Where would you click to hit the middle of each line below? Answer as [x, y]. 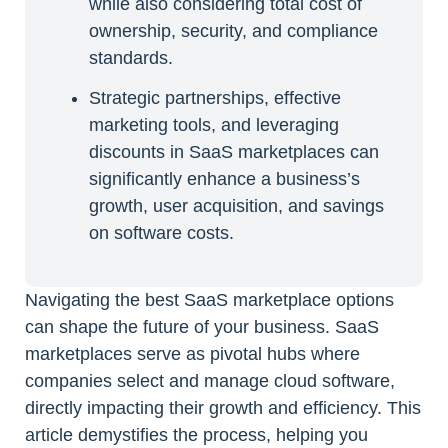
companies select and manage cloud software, [210, 380]
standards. [130, 57]
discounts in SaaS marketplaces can [233, 151]
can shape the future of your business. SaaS [202, 326]
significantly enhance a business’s [224, 178]
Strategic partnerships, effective [214, 97]
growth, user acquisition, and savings [236, 205]
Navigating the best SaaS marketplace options [209, 299]
